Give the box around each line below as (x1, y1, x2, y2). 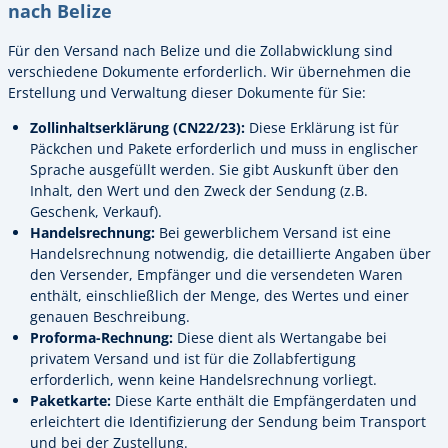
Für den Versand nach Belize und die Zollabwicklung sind (8, 40, 393, 60)
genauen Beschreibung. (30, 307, 190, 327)
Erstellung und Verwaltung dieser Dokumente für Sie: (8, 82, 366, 102)
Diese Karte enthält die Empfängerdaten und (111, 391, 417, 411)
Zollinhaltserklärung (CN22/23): (30, 118, 245, 138)
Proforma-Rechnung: (30, 328, 173, 348)
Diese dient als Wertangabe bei (173, 328, 387, 348)
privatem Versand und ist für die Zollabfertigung (30, 349, 356, 369)
